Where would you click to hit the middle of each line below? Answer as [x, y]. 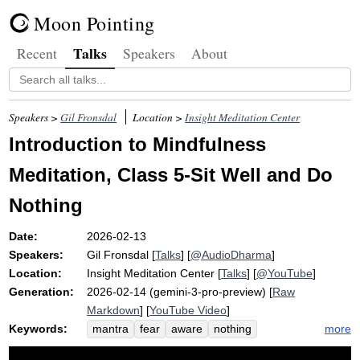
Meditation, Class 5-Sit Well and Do [171, 175]
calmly [161, 348]
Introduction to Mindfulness [138, 144]
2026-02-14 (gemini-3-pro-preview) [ [180, 292]
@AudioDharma [231, 255]
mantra [111, 329]
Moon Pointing [94, 23]
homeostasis [221, 348]
